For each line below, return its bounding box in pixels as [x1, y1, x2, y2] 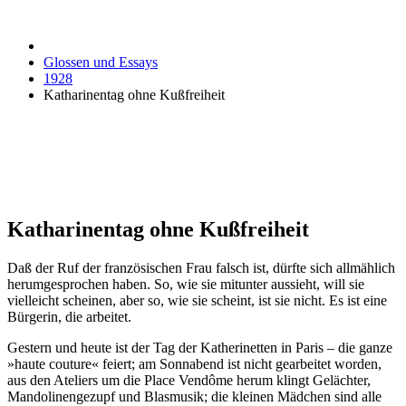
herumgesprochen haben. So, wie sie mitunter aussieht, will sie [7, 275, 364, 292]
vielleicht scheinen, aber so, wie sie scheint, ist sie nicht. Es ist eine [7, 292, 387, 308]
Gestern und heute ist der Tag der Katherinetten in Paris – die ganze [7, 339, 392, 355]
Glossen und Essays [43, 54, 158, 70]
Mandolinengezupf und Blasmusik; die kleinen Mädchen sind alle [7, 388, 382, 404]
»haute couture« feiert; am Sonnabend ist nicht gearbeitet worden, [7, 355, 382, 372]
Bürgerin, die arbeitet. [7, 308, 131, 324]
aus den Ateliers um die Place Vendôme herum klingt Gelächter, [7, 372, 371, 388]
